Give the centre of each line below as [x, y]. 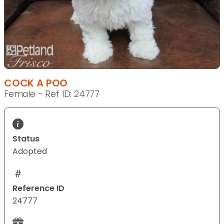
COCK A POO [36, 83]
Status [26, 139]
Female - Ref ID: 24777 [52, 94]
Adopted [30, 151]
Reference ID [38, 188]
